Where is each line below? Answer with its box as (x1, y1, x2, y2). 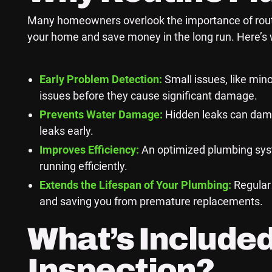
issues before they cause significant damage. (39, 89, 258, 103)
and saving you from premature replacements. (39, 195, 263, 208)
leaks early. (39, 124, 94, 138)
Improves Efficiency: (39, 143, 140, 157)
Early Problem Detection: (39, 73, 163, 86)
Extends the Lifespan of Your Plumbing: (39, 178, 232, 192)
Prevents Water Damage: (39, 108, 163, 121)
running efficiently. (39, 160, 128, 173)
